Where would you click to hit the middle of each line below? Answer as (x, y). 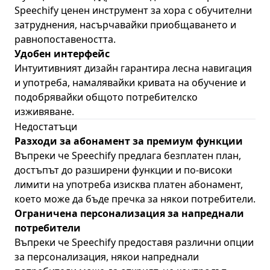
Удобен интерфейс (62, 54)
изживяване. (44, 111)
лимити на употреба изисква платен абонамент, (129, 184)
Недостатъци (46, 127)
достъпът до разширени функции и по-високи (123, 170)
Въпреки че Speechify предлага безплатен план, (128, 155)
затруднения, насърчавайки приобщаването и (125, 25)
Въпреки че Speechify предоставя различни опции (134, 242)
